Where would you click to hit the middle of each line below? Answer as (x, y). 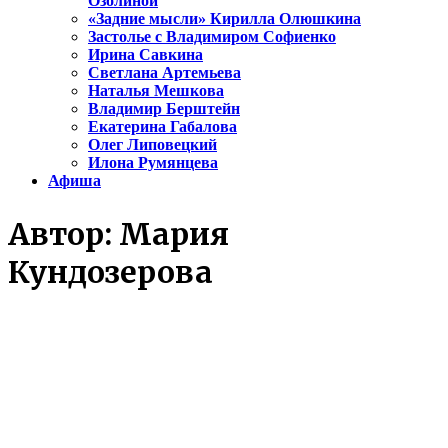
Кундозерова (110, 272)
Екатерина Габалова (162, 127)
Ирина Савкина (145, 55)
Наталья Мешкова (156, 91)
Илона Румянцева (153, 163)
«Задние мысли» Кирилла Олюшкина (224, 19)
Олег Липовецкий (152, 145)
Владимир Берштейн (164, 109)
